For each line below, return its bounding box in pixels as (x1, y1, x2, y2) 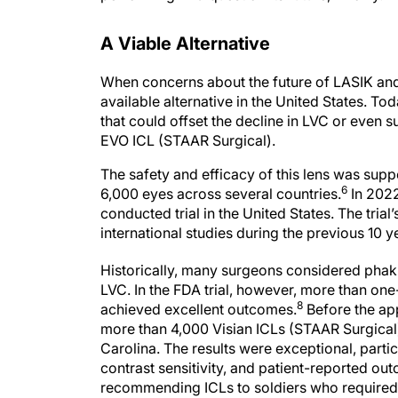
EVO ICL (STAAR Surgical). (100, 131, 275, 149)
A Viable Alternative (100, 33, 270, 54)
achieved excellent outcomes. (100, 300, 297, 318)
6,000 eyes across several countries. (100, 185, 341, 203)
